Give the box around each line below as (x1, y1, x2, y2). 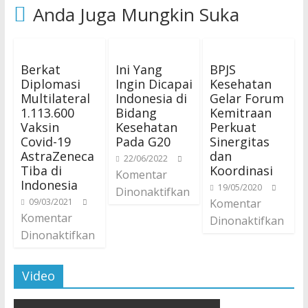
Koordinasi (210, 162, 274, 179)
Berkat (20, 60, 60, 78)
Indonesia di (115, 89, 187, 107)
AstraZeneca (20, 147, 94, 164)
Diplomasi (20, 75, 80, 92)
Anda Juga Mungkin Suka (32, 1, 239, 27)
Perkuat (210, 118, 257, 135)
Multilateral (20, 89, 90, 107)
